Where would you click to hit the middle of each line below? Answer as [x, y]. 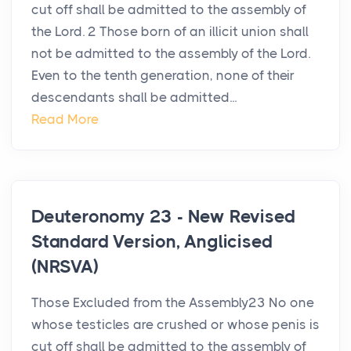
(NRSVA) [65, 267]
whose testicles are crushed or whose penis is [175, 325]
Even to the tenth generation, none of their [163, 76]
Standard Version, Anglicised [152, 242]
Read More [65, 119]
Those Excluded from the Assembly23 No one [173, 303]
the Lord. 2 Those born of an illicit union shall [170, 32]
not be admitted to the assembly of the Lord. [171, 54]
